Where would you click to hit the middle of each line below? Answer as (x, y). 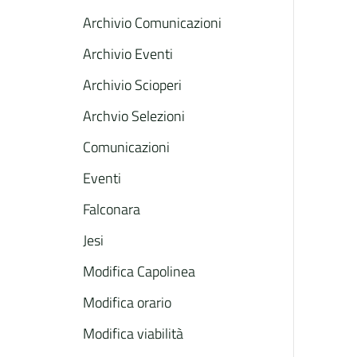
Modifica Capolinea (139, 271)
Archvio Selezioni (134, 116)
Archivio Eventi (128, 54)
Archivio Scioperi (132, 85)
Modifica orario (127, 302)
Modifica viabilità (133, 333)
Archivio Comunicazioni (152, 23)
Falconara (112, 209)
